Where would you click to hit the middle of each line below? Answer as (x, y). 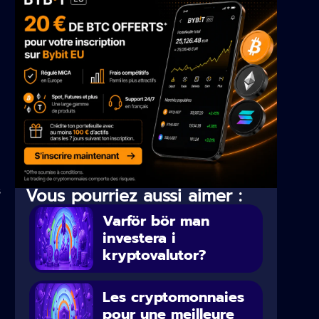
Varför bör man (156, 220)
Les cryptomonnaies (174, 297)
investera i (140, 237)
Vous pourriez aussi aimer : (134, 196)
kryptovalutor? (155, 255)
